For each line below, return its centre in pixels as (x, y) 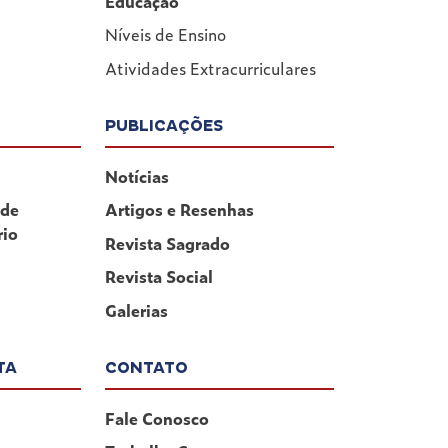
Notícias (136, 175)
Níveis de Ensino (165, 34)
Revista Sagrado (167, 242)
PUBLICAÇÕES (163, 125)
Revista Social (158, 276)
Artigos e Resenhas (179, 209)
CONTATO (146, 367)
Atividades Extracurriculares (210, 68)
